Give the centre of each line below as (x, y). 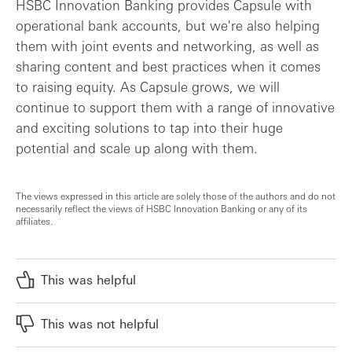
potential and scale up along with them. (137, 147)
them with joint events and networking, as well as (167, 45)
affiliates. (34, 220)
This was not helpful (100, 323)
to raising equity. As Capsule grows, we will (148, 86)
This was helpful (88, 279)
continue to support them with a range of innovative (175, 106)
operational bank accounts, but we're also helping (168, 25)
